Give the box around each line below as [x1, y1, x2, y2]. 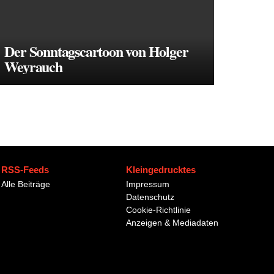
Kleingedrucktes [126, 165, 196, 175]
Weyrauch [4, 56, 62, 77]
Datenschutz [126, 192, 174, 202]
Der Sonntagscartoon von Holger [4, 40, 188, 62]
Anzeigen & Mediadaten [126, 218, 218, 228]
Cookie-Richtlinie [126, 205, 191, 215]
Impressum [126, 179, 169, 189]
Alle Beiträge [1, 179, 50, 189]
